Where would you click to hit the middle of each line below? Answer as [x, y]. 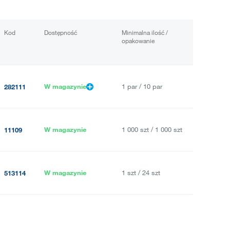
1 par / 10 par [142, 86]
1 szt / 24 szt [141, 172]
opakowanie [138, 40]
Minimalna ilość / [145, 32]
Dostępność [61, 32]
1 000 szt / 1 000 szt [152, 129]
